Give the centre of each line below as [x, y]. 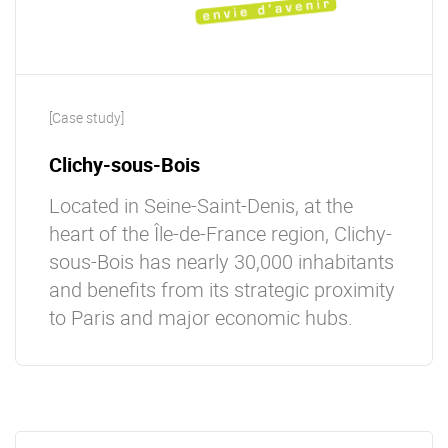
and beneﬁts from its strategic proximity [222, 289]
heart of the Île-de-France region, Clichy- [220, 233]
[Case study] [86, 117]
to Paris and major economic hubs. [201, 317]
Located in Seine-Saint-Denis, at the [201, 205]
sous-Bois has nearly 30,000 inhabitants [221, 261]
